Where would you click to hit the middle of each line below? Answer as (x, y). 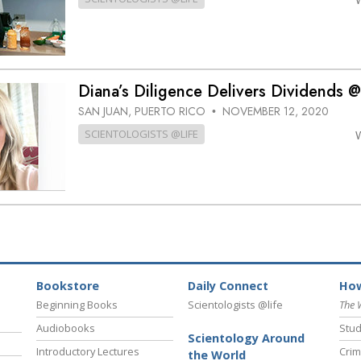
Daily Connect (228, 286)
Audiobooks (66, 328)
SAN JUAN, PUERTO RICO (143, 111)
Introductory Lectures (88, 352)
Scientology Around (246, 338)
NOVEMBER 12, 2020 (275, 111)
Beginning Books (77, 305)
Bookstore (68, 286)
